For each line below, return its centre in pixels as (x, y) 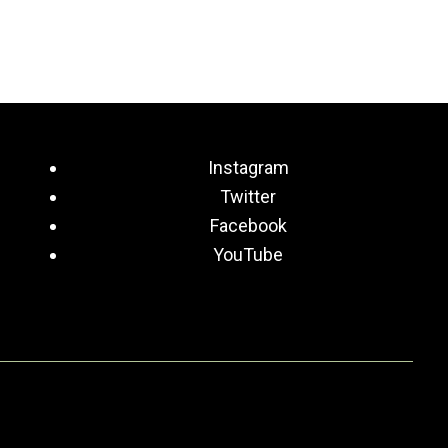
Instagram (248, 167)
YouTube (248, 254)
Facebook (248, 225)
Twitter (248, 196)
